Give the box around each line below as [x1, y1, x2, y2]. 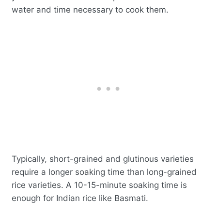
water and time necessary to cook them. [12, 5, 169, 15]
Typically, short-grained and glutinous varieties [12, 154, 194, 164]
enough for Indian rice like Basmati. [12, 193, 151, 203]
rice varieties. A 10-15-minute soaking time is [12, 180, 187, 190]
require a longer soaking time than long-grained [12, 167, 197, 177]
